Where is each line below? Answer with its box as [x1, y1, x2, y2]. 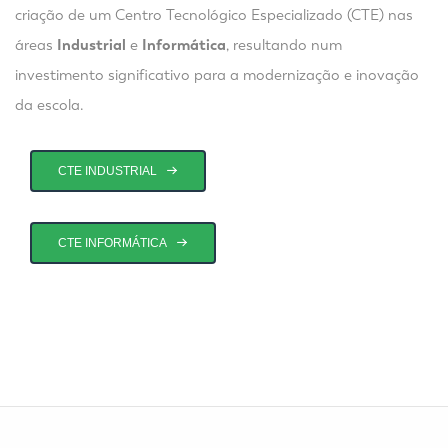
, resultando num [226, 35, 342, 54]
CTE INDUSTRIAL [58, 163, 157, 178]
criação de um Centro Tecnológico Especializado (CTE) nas [15, 5, 413, 24]
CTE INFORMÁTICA [58, 235, 167, 250]
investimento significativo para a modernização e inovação [15, 65, 419, 84]
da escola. [15, 95, 84, 114]
